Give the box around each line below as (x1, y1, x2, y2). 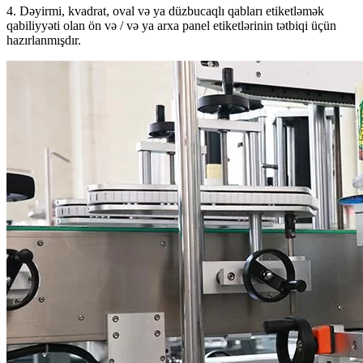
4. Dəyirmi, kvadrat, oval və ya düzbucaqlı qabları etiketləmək (6, 3, 324, 18)
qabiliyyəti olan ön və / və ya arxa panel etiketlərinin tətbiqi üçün (6, 18, 336, 32)
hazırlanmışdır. (6, 32, 81, 47)
